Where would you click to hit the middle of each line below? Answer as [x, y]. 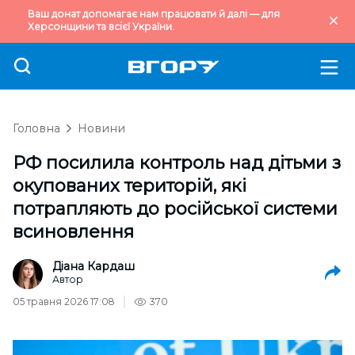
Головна [36, 128]
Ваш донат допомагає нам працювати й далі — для [154, 14]
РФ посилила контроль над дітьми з [177, 163]
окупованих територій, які [130, 186]
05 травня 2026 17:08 [64, 302]
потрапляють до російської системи [175, 209]
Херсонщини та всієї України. [101, 27]
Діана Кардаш [94, 266]
